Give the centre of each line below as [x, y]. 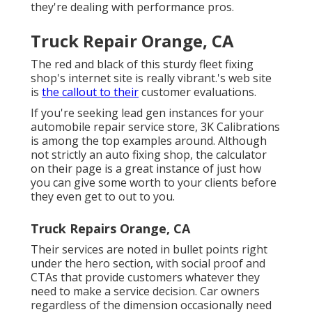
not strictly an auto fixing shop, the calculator [149, 154]
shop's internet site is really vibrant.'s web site [151, 78]
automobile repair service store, [116, 126]
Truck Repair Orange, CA [132, 40]
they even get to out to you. [103, 196]
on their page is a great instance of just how [146, 168]
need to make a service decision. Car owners [145, 291]
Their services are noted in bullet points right [149, 249]
